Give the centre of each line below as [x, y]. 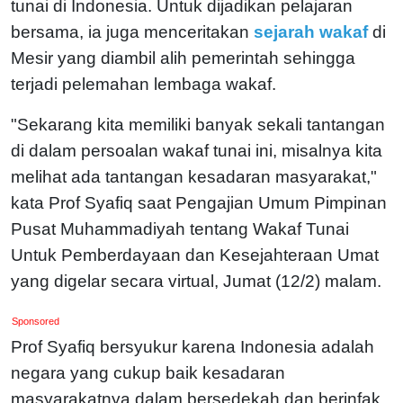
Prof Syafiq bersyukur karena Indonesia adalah [193, 346]
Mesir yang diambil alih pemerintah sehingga [183, 58]
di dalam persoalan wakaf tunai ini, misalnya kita [197, 150]
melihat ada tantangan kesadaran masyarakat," [194, 176]
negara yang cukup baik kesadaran [148, 372]
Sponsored [36, 321]
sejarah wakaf [311, 31]
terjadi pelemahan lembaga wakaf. [146, 84]
